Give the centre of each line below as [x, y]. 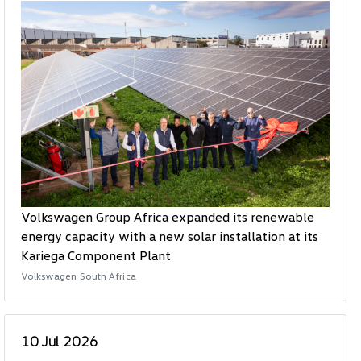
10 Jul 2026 [59, 340]
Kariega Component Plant [95, 255]
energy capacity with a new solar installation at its [169, 236]
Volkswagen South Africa [78, 276]
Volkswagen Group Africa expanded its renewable [167, 216]
